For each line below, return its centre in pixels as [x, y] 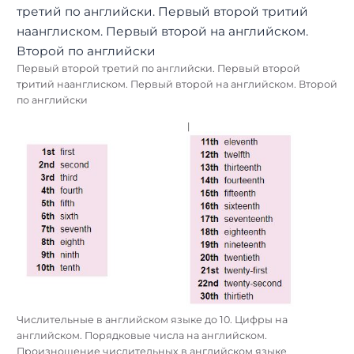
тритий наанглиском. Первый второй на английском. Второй [177, 85]
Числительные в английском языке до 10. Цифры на [152, 319]
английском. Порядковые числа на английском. [142, 335]
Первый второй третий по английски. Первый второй [158, 69]
